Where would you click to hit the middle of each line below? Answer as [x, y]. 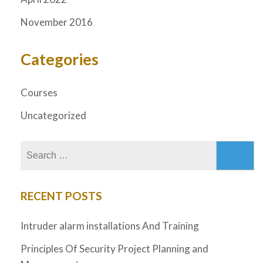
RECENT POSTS [61, 195]
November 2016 [57, 22]
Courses [39, 92]
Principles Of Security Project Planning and [114, 248]
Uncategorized [53, 115]
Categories [60, 59]
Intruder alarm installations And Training [110, 225]
